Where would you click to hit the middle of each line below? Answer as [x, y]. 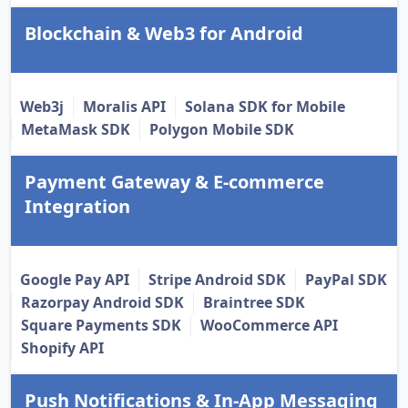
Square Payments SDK [101, 326]
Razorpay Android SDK [102, 303]
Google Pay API [75, 280]
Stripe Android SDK [217, 280]
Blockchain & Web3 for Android [164, 34]
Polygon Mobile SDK [222, 130]
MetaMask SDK [76, 130]
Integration [77, 207]
